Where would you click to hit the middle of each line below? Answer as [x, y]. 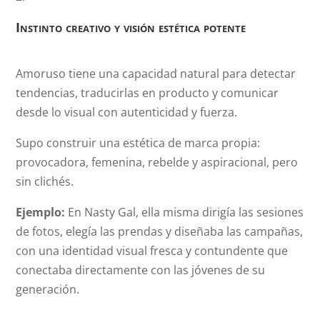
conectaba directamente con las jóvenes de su [141, 270]
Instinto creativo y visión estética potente [131, 27]
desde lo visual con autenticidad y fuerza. [127, 112]
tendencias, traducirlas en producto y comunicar [147, 93]
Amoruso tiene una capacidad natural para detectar [156, 74]
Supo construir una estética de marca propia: [138, 143]
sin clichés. [45, 181]
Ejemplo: [41, 212]
